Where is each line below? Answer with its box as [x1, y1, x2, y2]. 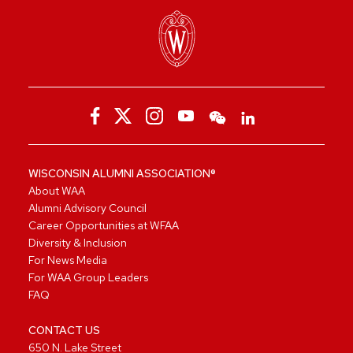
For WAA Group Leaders [28, 269, 148, 284]
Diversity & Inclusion [28, 235, 127, 250]
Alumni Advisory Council [28, 200, 147, 215]
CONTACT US [28, 322, 100, 337]
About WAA [28, 183, 85, 198]
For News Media [28, 252, 107, 267]
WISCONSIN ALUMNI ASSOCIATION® [28, 165, 216, 180]
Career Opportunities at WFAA [28, 217, 179, 232]
